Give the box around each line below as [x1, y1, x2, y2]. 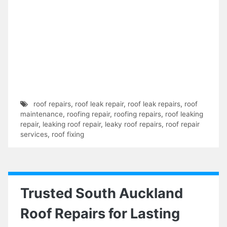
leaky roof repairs [105, 120, 162, 128]
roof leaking [165, 109, 203, 118]
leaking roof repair [43, 120, 101, 128]
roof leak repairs [127, 99, 180, 108]
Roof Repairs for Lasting [20, 205, 180, 222]
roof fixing [52, 130, 84, 138]
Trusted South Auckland [20, 184, 183, 202]
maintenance [20, 109, 63, 118]
